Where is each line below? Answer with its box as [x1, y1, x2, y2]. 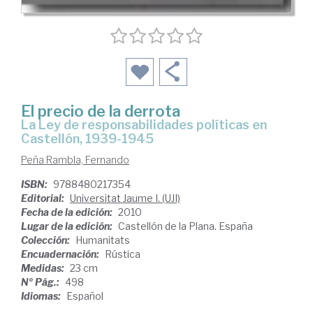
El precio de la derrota [21, 102, 180, 120]
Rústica [105, 248, 140, 260]
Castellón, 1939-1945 [21, 131, 154, 146]
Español [66, 290, 103, 302]
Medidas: [21, 262, 66, 274]
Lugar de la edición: [21, 220, 115, 232]
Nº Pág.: [21, 276, 61, 288]
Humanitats [75, 234, 130, 246]
